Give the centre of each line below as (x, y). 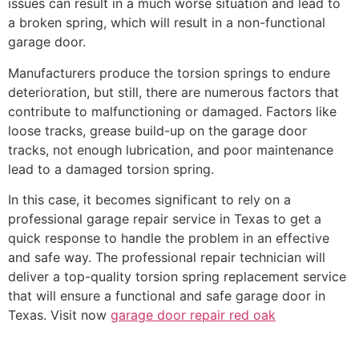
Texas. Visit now (59, 315)
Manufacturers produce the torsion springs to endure (169, 73)
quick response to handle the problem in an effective (169, 238)
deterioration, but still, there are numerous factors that (173, 92)
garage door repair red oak (193, 315)
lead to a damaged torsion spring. (111, 169)
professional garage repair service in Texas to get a (165, 219)
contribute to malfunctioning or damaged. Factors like (172, 111)
